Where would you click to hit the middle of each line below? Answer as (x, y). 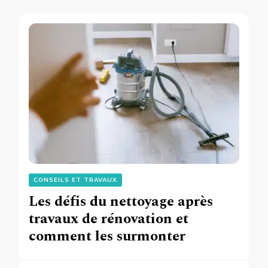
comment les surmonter (107, 236)
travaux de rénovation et (109, 219)
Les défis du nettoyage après (121, 201)
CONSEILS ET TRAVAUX (75, 180)
